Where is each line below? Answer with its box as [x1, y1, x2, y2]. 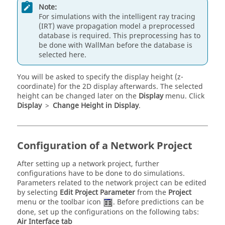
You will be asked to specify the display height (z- [17, 72, 183, 82]
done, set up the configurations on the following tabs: [17, 207, 199, 218]
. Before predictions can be [113, 197, 204, 207]
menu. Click [163, 91, 204, 101]
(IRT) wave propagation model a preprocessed [39, 21, 195, 32]
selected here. [39, 49, 86, 60]
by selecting [17, 187, 60, 198]
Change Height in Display [53, 100, 139, 111]
